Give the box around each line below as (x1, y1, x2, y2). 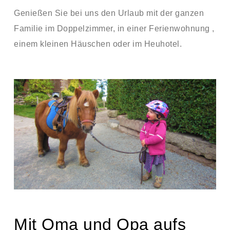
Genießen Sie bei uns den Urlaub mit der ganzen (14, 9, 204, 17)
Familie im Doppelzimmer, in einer (14, 24, 149, 33)
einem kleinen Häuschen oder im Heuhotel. (14, 40, 182, 48)
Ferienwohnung (149, 24, 210, 33)
